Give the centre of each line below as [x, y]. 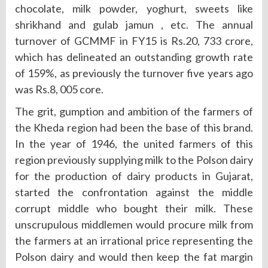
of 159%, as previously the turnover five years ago [134, 73]
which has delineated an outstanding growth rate [134, 57]
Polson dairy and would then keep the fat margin [134, 257]
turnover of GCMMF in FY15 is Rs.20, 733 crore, [134, 41]
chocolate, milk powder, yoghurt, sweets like [134, 9]
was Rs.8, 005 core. [59, 89]
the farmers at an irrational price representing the [134, 241]
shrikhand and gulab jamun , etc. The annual [134, 25]
